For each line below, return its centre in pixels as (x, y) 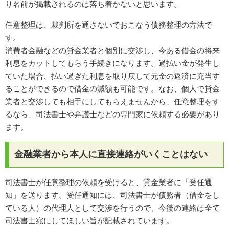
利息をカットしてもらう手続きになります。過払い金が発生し (112, 63)
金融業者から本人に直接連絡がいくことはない (111, 155)
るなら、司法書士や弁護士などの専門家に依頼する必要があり (112, 114)
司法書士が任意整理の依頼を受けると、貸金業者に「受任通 (109, 182)
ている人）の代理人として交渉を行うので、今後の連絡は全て (112, 208)
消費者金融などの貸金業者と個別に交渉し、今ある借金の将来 (112, 51)
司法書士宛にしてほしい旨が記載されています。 (89, 221)
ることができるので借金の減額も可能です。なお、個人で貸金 (112, 89)
